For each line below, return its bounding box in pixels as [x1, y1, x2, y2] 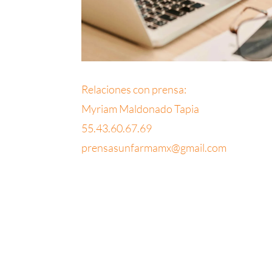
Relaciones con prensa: [81, 82, 187, 96]
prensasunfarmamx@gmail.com [81, 140, 227, 154]
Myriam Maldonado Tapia [81, 101, 200, 115]
